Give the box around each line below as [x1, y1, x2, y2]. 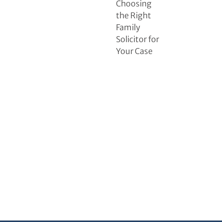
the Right [116, 10, 151, 21]
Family [116, 22, 140, 33]
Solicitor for [116, 34, 159, 45]
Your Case [116, 46, 153, 56]
